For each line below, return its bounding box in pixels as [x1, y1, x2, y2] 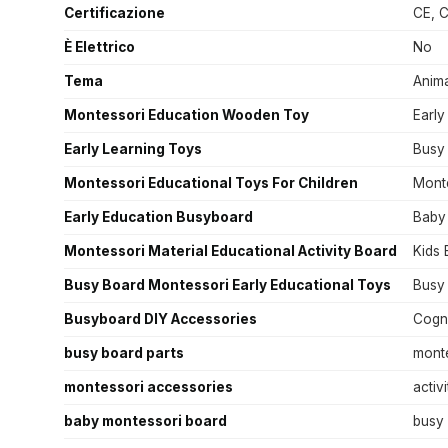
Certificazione [64, 5, 165, 22]
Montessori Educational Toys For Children [64, 175, 358, 192]
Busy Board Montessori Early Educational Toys [64, 277, 391, 294]
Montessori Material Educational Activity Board [64, 243, 397, 260]
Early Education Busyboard [64, 209, 253, 226]
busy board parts [64, 345, 184, 362]
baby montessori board [64, 413, 227, 430]
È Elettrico [64, 39, 135, 56]
